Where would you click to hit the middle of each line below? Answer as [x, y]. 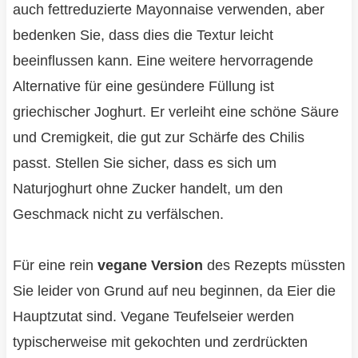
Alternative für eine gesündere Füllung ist [143, 87]
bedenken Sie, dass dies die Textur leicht [143, 36]
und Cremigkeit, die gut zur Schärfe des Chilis [158, 138]
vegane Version [150, 266]
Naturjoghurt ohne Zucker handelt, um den [147, 189]
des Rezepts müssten [274, 266]
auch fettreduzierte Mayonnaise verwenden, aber [168, 10]
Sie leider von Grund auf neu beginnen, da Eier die [174, 291]
